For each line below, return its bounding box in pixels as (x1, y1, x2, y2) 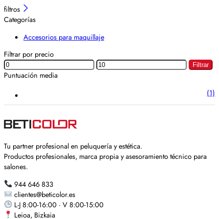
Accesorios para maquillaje (23, 31, 104, 42)
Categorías (4, 14, 36, 24)
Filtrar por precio (4, 49, 54, 59)
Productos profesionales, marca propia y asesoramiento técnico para (4, 151, 207, 161)
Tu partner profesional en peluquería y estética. (4, 141, 142, 151)
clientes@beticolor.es (14, 189, 75, 199)
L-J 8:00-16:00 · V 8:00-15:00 (14, 199, 104, 210)
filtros (4, 4, 22, 14)
